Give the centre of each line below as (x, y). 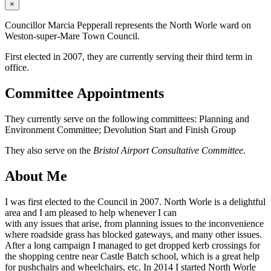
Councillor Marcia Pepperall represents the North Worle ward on (128, 25)
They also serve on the (49, 150)
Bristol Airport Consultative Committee (168, 150)
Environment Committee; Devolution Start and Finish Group (120, 129)
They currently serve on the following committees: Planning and (127, 119)
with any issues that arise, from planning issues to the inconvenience (134, 223)
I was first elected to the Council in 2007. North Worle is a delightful (135, 201)
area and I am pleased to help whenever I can (91, 212)
